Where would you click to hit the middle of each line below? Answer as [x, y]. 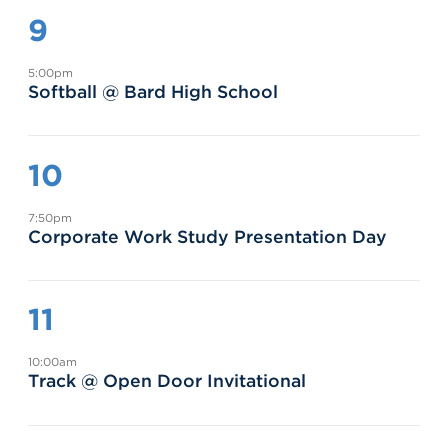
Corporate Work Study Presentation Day [207, 236]
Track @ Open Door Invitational [167, 381]
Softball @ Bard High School [153, 91]
